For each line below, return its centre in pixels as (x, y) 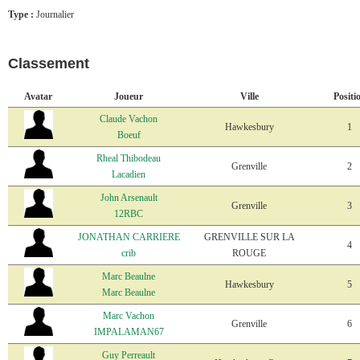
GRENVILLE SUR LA (249, 237)
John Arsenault (129, 198)
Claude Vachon (129, 119)
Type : (22, 15)
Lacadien (129, 175)
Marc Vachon (129, 316)
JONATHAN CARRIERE (129, 237)
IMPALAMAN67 (129, 332)
